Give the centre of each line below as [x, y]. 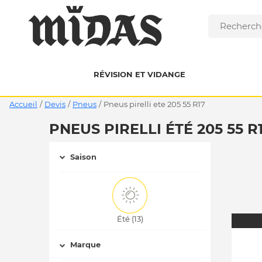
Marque [85, 245]
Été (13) [130, 218]
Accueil [23, 104]
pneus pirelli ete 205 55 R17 [157, 104]
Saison [83, 156]
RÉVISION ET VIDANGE [139, 74]
